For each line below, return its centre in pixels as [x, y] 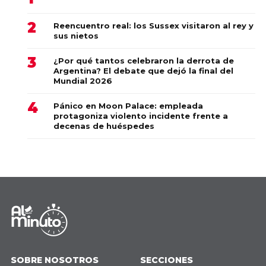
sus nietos [76, 35]
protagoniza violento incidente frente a [141, 115]
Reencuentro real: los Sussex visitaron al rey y [153, 25]
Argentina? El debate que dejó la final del [143, 70]
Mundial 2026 [83, 80]
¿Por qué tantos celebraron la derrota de [144, 60]
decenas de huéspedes [104, 126]
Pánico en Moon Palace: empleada [128, 105]
